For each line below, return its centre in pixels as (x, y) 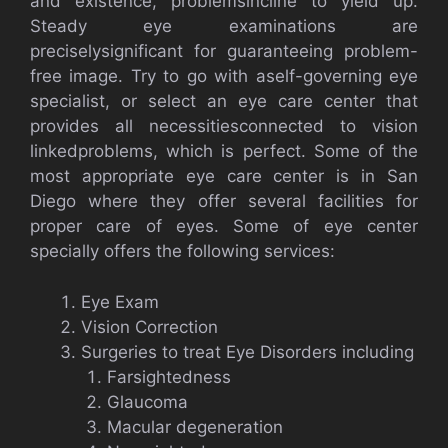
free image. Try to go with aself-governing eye (224, 76)
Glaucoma (147, 401)
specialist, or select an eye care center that (224, 101)
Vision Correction (149, 326)
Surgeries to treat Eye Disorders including (247, 351)
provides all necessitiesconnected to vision (224, 126)
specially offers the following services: (182, 251)
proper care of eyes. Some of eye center (224, 226)
